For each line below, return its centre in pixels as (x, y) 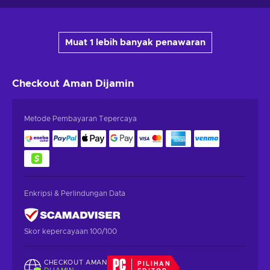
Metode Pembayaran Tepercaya (80, 118)
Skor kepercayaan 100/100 (71, 231)
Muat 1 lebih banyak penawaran (135, 42)
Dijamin (115, 83)
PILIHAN (155, 264)
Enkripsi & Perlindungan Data (75, 193)
